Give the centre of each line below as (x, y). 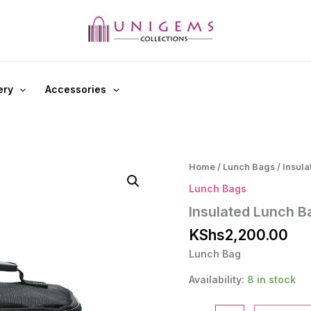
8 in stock (271, 280)
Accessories (76, 89)
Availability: (217, 280)
